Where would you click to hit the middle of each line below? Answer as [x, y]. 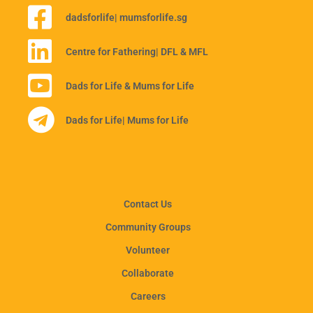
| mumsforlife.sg [151, 17]
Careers [148, 296]
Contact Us [148, 204]
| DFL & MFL [182, 51]
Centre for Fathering [110, 51]
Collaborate [148, 273]
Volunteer [148, 250]
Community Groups [148, 227]
